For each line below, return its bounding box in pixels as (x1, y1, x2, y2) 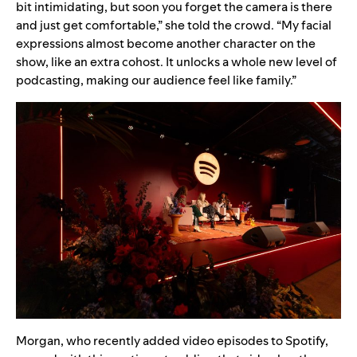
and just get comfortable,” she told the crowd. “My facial (16, 16, 331, 33)
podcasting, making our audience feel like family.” (16, 71, 296, 88)
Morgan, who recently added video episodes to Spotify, (16, 331, 328, 349)
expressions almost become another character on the (16, 34, 316, 52)
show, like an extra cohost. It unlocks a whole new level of (16, 53, 337, 70)
